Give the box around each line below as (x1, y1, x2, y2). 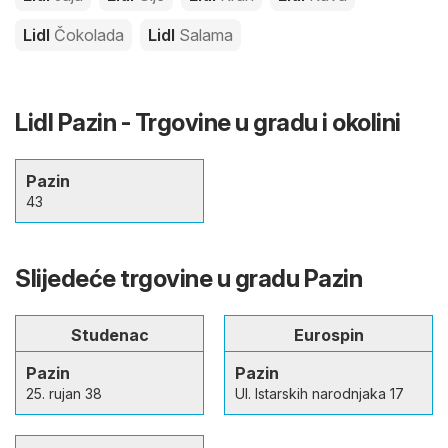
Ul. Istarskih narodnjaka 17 (235, 385, 404, 403)
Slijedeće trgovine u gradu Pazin (15, 264, 362, 294)
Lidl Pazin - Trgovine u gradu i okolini (15, 108, 401, 138)
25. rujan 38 (26, 385, 102, 403)
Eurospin (293, 325, 364, 346)
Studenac (70, 325, 149, 346)
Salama (179, 25, 233, 46)
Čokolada (54, 25, 124, 46)
